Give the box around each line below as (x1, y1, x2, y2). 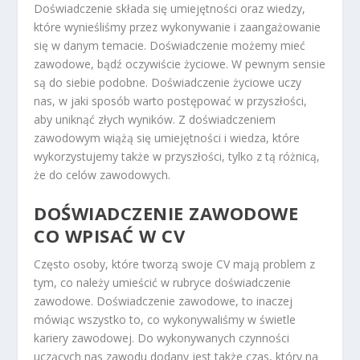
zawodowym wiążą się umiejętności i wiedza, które (34, 129, 301, 145)
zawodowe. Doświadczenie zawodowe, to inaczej (34, 293, 293, 309)
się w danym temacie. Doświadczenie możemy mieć (34, 37, 306, 53)
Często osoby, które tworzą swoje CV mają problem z (34, 256, 316, 272)
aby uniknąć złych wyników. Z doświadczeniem (34, 111, 276, 127)
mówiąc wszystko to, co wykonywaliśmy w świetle (34, 312, 297, 328)
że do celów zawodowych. (34, 166, 171, 182)
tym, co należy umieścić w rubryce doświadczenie (34, 275, 292, 291)
